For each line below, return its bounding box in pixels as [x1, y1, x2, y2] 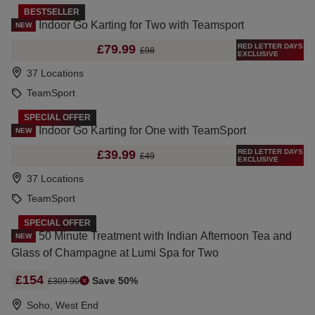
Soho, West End [27, 299, 98, 311]
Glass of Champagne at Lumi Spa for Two [11, 246, 219, 259]
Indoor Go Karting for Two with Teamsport [39, 18, 244, 31]
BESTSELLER [24, 6, 79, 17]
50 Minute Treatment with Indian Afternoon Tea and [39, 229, 292, 242]
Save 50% [92, 274, 138, 286]
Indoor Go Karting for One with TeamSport [39, 124, 246, 136]
